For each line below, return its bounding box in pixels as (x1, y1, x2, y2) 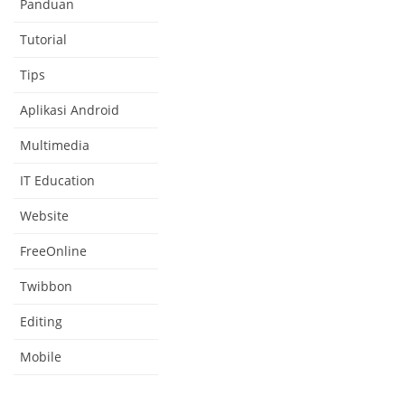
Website (20, 207, 69, 224)
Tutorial (20, 31, 67, 48)
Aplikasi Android (20, 101, 119, 118)
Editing (20, 313, 62, 330)
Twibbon (20, 278, 72, 295)
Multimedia (20, 137, 89, 154)
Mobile (20, 348, 61, 365)
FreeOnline (20, 242, 87, 259)
